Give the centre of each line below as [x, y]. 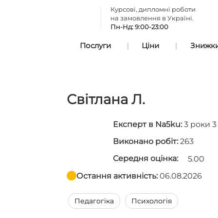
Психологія [152, 201]
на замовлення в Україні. [152, 18]
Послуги [95, 45]
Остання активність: [117, 176]
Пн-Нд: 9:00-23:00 [139, 27]
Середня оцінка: [146, 158]
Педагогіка [94, 201]
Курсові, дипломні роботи [153, 9]
